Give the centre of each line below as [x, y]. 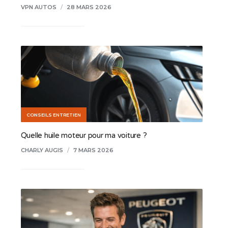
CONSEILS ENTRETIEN [53, 115]
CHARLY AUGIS [42, 150]
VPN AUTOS [38, 7]
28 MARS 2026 [89, 7]
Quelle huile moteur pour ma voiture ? [84, 135]
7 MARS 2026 [93, 150]
